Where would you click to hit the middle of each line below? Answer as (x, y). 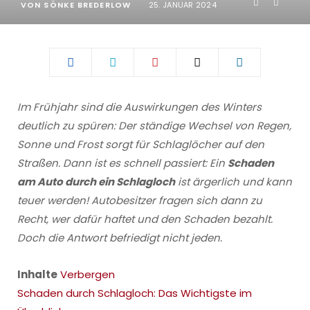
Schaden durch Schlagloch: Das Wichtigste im (135, 293)
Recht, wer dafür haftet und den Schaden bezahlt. (145, 219)
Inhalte (37, 274)
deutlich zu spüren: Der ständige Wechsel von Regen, (154, 126)
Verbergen (88, 274)
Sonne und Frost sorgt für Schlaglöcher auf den (141, 144)
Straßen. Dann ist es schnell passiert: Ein (122, 163)
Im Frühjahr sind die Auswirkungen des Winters (139, 107)
